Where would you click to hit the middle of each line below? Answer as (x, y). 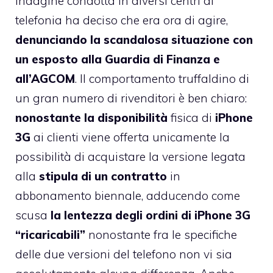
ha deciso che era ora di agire (146, 20)
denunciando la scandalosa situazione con (134, 40)
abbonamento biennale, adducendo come (128, 196)
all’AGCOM (45, 79)
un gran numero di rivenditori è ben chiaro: (131, 98)
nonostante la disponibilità (91, 118)
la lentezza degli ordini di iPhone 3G (151, 215)
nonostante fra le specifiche (163, 235)
